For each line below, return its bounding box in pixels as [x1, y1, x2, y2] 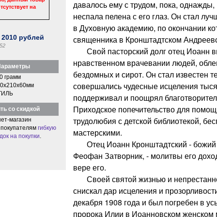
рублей [17, 33, 45, 41]
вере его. [73, 161, 106, 173]
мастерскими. [73, 126, 122, 138]
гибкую [37, 124, 56, 131]
